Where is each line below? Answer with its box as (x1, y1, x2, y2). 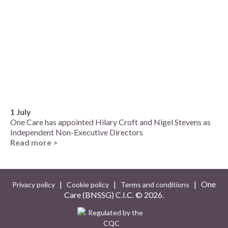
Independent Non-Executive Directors (10, 127, 143, 137)
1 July (10, 106, 31, 117)
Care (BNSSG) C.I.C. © (64, 189, 144, 199)
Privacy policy (12, 180, 55, 189)
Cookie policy (67, 180, 109, 189)
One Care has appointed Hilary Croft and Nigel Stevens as (10, 117, 211, 127)
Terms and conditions (121, 180, 189, 189)
